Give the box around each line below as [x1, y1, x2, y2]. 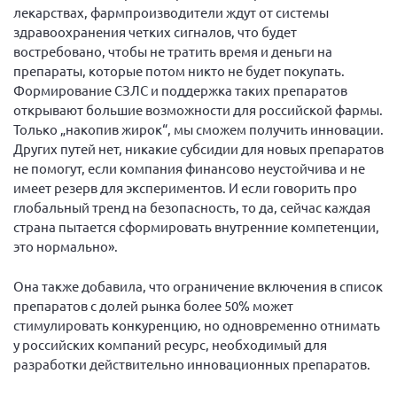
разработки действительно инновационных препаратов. [13, 354, 370, 372]
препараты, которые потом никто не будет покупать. [13, 62, 345, 79]
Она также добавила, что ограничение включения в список [13, 276, 383, 294]
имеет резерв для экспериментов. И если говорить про [13, 179, 357, 196]
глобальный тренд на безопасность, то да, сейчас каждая [13, 198, 370, 215]
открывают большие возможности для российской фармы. [13, 101, 383, 118]
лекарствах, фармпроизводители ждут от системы [13, 4, 329, 20]
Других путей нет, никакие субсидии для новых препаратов [13, 140, 384, 157]
